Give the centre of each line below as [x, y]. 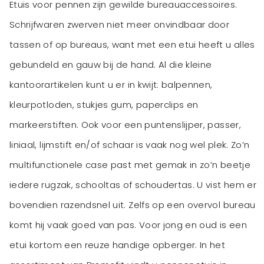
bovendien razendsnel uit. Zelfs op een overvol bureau [133, 205]
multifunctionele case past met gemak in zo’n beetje [130, 165]
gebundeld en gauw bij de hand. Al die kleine [111, 65]
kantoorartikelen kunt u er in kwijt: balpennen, [111, 85]
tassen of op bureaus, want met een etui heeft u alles [132, 45]
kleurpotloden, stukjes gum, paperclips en [104, 105]
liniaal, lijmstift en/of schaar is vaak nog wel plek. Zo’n [130, 145]
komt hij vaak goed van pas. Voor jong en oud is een [128, 225]
